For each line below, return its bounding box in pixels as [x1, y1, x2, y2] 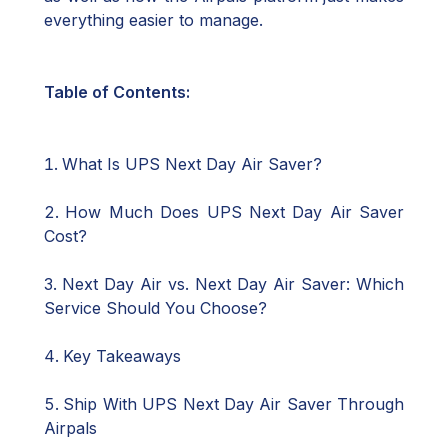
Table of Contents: [44, 82, 190, 102]
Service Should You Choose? [44, 298, 267, 318]
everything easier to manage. [44, 10, 263, 30]
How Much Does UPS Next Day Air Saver [65, 202, 404, 222]
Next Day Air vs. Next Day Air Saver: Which [62, 274, 404, 294]
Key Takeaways [63, 346, 181, 366]
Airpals [44, 418, 97, 438]
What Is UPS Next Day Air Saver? [62, 154, 322, 174]
